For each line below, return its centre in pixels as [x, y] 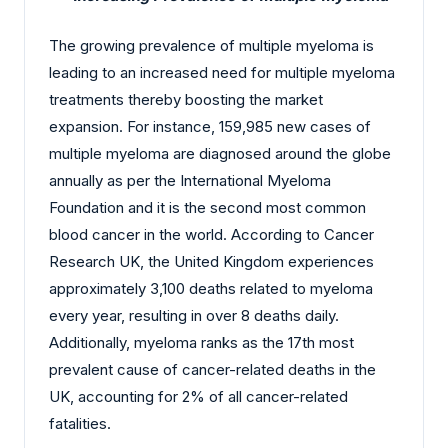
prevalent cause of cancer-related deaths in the [212, 369]
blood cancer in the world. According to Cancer [211, 234]
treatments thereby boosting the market [186, 99]
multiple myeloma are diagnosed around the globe [220, 153]
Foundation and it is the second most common [207, 207]
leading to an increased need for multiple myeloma [222, 72]
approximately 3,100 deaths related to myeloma [211, 288]
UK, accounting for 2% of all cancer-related [198, 396]
